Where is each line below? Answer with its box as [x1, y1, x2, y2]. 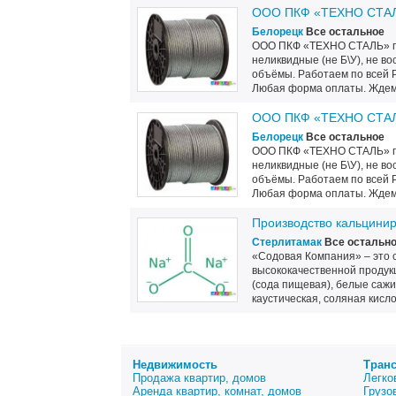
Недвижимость [133, 358, 217, 371]
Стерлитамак [252, 236, 322, 248]
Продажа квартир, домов [133, 371, 266, 385]
